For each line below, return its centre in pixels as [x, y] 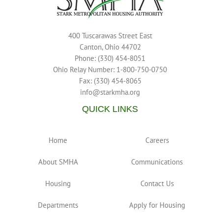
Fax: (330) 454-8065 [110, 81]
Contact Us [157, 183]
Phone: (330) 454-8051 [110, 58]
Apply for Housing [157, 205]
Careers [157, 140]
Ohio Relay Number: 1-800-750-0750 [110, 69]
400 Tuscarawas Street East [110, 36]
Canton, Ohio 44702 [110, 47]
